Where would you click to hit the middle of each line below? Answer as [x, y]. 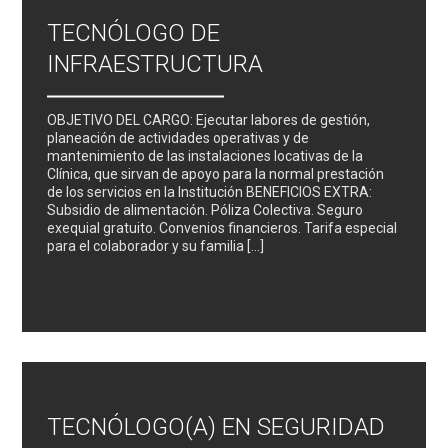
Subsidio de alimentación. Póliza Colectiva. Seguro [205, 209]
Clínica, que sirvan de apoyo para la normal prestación [216, 173]
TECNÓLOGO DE [134, 32]
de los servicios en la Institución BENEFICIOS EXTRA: [211, 191]
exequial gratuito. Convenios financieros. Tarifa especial [222, 227]
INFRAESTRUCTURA [155, 63]
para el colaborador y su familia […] [156, 245]
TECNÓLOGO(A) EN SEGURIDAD [216, 426]
